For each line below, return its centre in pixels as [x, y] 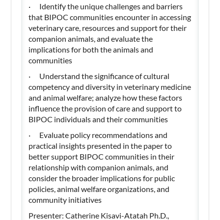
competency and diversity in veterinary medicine [110, 86]
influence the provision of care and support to [105, 108]
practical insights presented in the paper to [100, 145]
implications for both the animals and [91, 49]
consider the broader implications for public [102, 178]
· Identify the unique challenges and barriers [106, 6]
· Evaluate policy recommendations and [98, 135]
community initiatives [65, 199]
